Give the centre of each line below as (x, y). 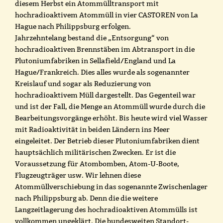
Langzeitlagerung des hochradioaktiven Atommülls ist (106, 209)
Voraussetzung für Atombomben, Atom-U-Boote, (97, 164)
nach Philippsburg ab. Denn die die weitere (86, 198)
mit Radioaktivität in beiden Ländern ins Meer (92, 129)
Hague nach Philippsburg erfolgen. (73, 26)
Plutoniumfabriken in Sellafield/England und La (95, 60)
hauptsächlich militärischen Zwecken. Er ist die (95, 152)
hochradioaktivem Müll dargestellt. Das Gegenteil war (105, 95)
